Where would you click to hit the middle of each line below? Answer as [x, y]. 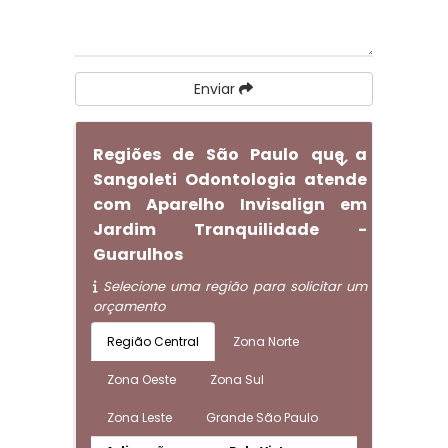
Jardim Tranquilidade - [230, 229]
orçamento [128, 306]
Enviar [217, 89]
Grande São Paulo [261, 417]
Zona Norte [265, 341]
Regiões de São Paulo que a [230, 154]
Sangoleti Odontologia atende [230, 179]
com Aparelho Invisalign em [230, 204]
